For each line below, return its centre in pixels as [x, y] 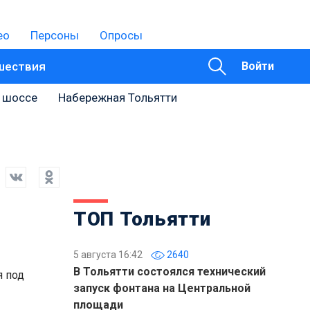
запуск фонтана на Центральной [162, 288]
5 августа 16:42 [108, 255]
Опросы [121, 35]
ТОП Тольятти [142, 219]
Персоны [55, 35]
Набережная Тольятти [118, 98]
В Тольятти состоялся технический [170, 272]
